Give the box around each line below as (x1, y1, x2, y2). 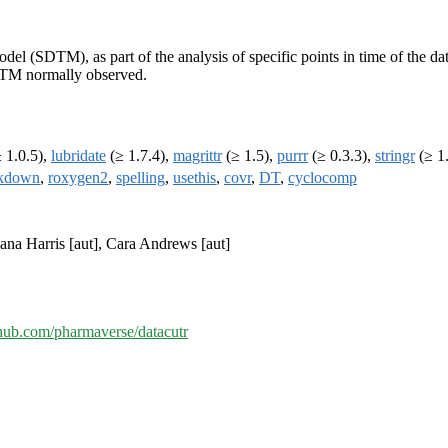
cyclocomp (288, 169, 357, 187)
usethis (173, 169, 216, 187)
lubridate (51, 147, 106, 165)
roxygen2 (48, 169, 108, 187)
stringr (375, 147, 415, 165)
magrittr (173, 147, 222, 165)
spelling (116, 169, 165, 187)
